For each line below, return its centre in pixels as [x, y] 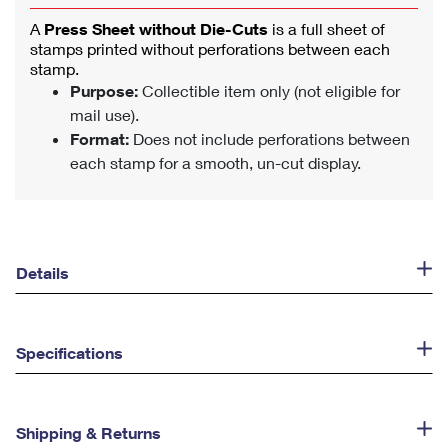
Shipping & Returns [88, 432]
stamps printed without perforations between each [210, 48]
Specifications [69, 352]
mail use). [104, 114]
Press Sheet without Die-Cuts [158, 28]
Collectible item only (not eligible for [269, 90]
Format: [99, 138]
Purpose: [104, 90]
